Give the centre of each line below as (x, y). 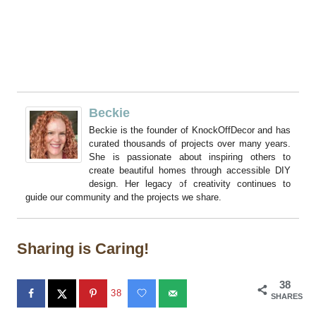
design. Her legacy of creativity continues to (190, 184)
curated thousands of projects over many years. (190, 144)
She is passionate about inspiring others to (190, 157)
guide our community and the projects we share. (123, 197)
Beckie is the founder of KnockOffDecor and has (190, 130)
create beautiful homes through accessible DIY (190, 171)
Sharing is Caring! (83, 249)
